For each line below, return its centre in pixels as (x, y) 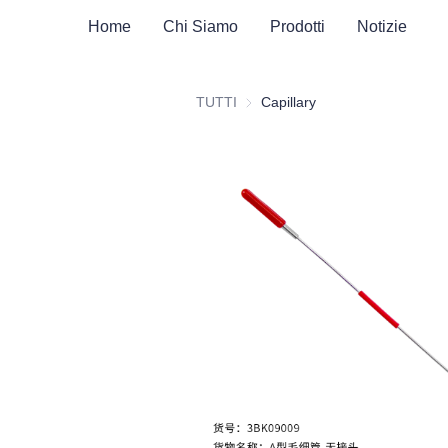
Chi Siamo (200, 26)
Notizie (382, 26)
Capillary (288, 102)
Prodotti (297, 26)
